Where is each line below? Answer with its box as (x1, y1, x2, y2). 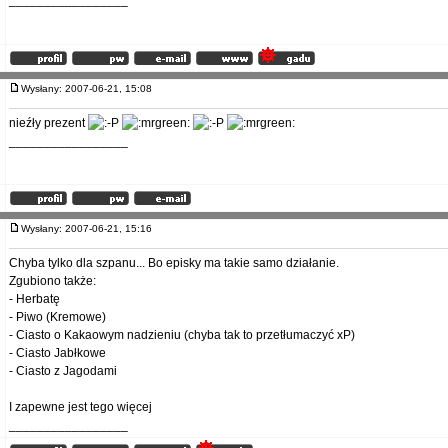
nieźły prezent (9, 116, 88, 130)
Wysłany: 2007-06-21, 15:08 (21, 83, 161, 94)
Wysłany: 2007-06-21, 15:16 (21, 223, 161, 234)
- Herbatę (9, 292, 60, 306)
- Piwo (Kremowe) (9, 310, 106, 324)
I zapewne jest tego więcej (9, 400, 152, 414)
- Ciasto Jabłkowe (9, 346, 106, 360)
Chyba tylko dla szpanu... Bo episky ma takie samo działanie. (9, 256, 339, 270)
